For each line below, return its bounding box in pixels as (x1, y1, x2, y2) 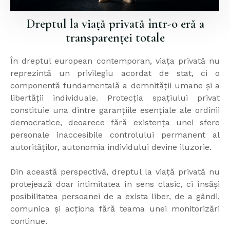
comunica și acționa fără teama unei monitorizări (10, 204, 220, 214)
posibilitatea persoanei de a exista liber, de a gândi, (10, 191, 220, 202)
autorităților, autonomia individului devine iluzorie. (10, 142, 212, 152)
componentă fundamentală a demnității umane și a (10, 81, 220, 91)
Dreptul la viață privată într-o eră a (26, 16, 204, 32)
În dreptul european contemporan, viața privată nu (10, 56, 220, 66)
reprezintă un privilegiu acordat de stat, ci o (10, 68, 220, 79)
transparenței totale (65, 30, 165, 46)
